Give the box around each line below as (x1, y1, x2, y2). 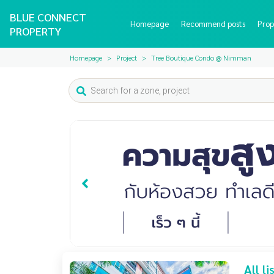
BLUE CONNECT (10, 10, 86, 24)
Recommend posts (180, 18, 245, 29)
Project (116, 53, 137, 62)
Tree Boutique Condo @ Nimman (151, 53, 251, 62)
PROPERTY (10, 24, 61, 38)
